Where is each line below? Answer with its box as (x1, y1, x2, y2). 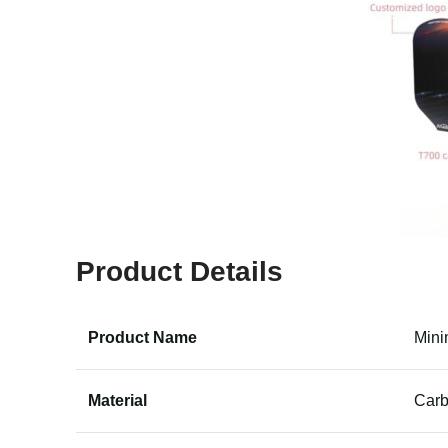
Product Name (88, 329, 197, 346)
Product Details (76, 256, 283, 287)
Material (88, 392, 147, 409)
